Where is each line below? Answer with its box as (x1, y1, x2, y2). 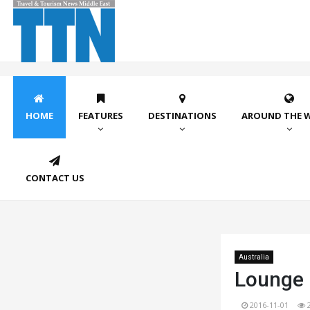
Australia (238, 253, 269, 261)
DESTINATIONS (147, 109, 217, 122)
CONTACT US (25, 172, 84, 184)
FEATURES (77, 109, 123, 122)
